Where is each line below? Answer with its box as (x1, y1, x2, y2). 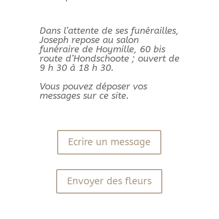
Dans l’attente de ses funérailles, (39, 25, 179, 36)
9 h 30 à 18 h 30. (39, 62, 114, 73)
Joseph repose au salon (39, 34, 139, 45)
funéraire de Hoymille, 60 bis (39, 44, 165, 55)
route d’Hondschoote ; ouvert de (39, 53, 179, 64)
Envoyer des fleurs (67, 175, 152, 187)
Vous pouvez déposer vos (39, 81, 147, 92)
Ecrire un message (68, 136, 151, 148)
